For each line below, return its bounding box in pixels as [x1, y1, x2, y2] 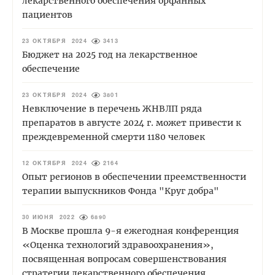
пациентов [22, 9, 72, 21]
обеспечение [22, 63, 80, 75]
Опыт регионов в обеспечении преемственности [22, 171, 246, 183]
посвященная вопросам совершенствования [22, 254, 227, 265]
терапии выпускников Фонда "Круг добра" [22, 185, 219, 197]
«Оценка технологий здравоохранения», [22, 239, 214, 251]
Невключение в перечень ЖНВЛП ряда [22, 103, 202, 115]
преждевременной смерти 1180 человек [22, 131, 205, 143]
